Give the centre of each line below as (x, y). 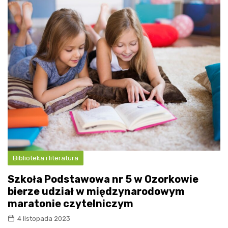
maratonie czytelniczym (70, 204)
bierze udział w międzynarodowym (96, 191)
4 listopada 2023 (44, 219)
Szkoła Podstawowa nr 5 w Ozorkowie (103, 179)
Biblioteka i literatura (46, 158)
